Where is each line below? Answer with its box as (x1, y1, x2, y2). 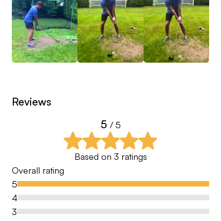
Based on (74, 150, 114, 162)
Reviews (12, 94, 51, 108)
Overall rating (12, 164, 64, 176)
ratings (118, 150, 147, 162)
